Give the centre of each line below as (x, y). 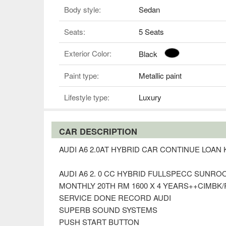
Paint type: (81, 75)
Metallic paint (160, 75)
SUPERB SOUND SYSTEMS (108, 209)
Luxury (150, 97)
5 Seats (151, 31)
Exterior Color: (88, 53)
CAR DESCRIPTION (98, 131)
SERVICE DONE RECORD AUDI (115, 197)
